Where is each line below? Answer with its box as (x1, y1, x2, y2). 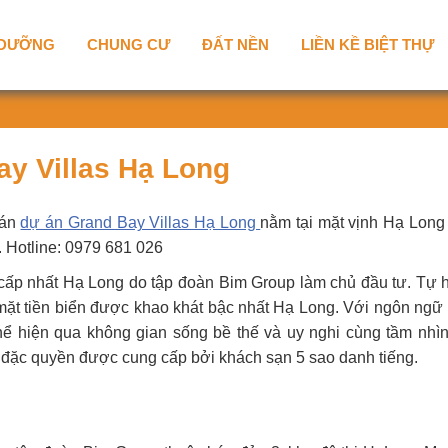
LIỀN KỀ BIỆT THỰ (300, 36, 434, 53)
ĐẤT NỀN (201, 36, 269, 53)
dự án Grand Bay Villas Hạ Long (20, 214, 261, 231)
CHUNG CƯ (86, 36, 170, 53)
